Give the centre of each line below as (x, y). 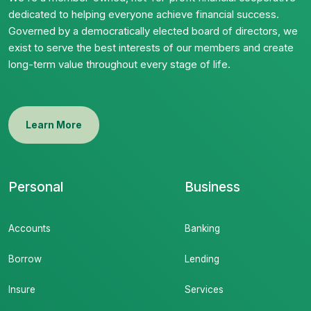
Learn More (54, 125)
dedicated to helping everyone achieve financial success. (144, 15)
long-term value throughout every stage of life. (119, 65)
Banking (203, 228)
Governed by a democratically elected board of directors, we (153, 31)
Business (213, 187)
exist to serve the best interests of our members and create (151, 48)
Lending (202, 259)
